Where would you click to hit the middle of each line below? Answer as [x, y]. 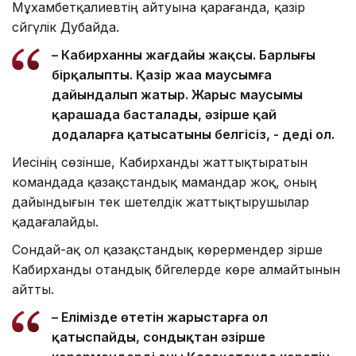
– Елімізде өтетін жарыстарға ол [160, 317]
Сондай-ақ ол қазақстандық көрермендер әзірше [167, 249]
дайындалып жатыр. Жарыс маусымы [177, 94]
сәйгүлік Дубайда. [66, 27]
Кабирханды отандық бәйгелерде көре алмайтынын [176, 269]
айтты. [33, 289]
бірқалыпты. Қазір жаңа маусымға [162, 74]
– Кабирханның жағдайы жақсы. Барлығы [184, 54]
